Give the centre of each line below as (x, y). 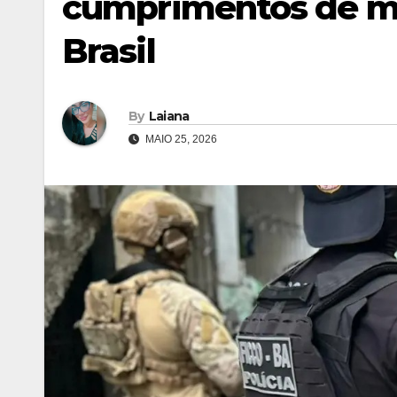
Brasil (109, 51)
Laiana (169, 116)
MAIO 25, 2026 (180, 139)
